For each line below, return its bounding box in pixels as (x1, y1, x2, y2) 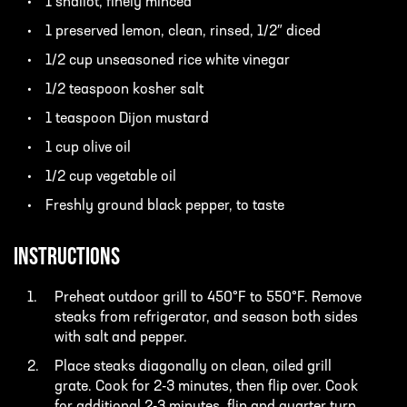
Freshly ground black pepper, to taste (45, 199, 284, 214)
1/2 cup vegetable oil (45, 170, 176, 185)
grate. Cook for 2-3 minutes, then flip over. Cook (55, 380, 358, 395)
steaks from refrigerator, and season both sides (55, 311, 358, 326)
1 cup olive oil (45, 141, 131, 156)
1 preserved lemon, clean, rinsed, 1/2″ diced (45, 25, 321, 40)
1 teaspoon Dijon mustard (45, 112, 209, 127)
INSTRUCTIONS (14, 246, 120, 272)
